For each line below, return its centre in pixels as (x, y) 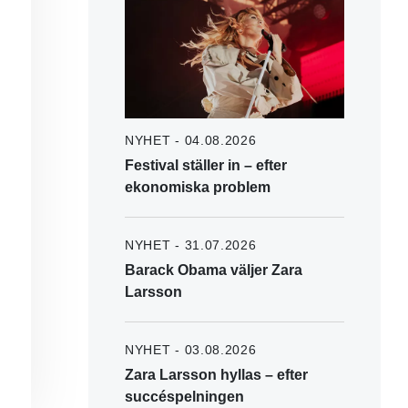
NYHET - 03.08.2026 (191, 349)
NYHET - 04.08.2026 (191, 140)
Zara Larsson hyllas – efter (216, 374)
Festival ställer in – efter (206, 165)
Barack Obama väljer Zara (214, 270)
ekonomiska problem (198, 187)
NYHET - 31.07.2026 (191, 245)
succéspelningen (184, 396)
